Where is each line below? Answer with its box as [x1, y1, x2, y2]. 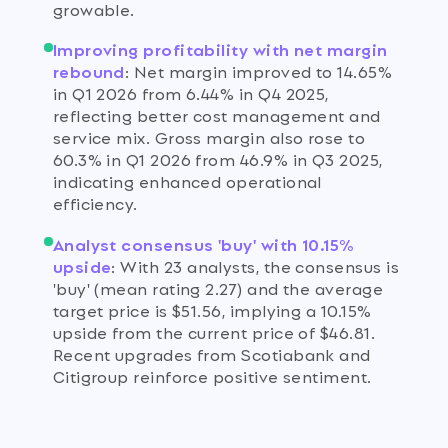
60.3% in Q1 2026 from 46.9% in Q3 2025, [52, 146, 383, 172]
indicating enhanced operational [52, 168, 322, 194]
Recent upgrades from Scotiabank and [52, 340, 371, 366]
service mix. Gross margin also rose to [52, 124, 366, 150]
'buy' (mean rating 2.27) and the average [52, 274, 384, 300]
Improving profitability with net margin [52, 36, 388, 62]
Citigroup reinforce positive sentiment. [52, 362, 372, 388]
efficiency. [52, 190, 138, 216]
